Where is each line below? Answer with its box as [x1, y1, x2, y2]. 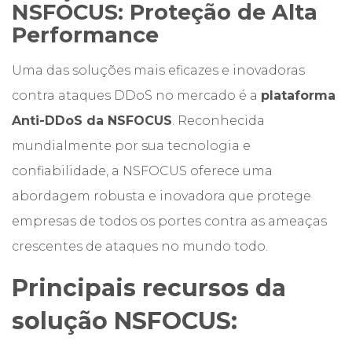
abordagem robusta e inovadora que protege [12, 189, 311, 203]
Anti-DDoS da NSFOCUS [12, 113, 172, 128]
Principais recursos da [12, 273, 286, 302]
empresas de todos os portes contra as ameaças [12, 214, 327, 229]
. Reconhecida [172, 113, 265, 128]
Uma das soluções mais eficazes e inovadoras [12, 63, 305, 78]
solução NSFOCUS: [12, 306, 237, 335]
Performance [12, 22, 159, 48]
